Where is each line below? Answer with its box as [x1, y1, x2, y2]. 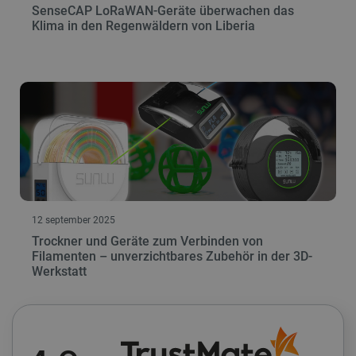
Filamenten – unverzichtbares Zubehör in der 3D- [32, 249, 312, 265]
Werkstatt [32, 264, 87, 280]
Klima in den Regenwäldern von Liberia [32, 18, 255, 34]
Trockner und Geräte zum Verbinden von [32, 234, 263, 250]
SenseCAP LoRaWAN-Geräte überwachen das [32, 3, 294, 19]
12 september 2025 [32, 215, 115, 226]
